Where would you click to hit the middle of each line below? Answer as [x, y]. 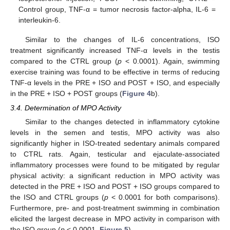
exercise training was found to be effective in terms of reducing [115, 72]
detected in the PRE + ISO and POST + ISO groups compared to [115, 187]
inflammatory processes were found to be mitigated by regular [115, 165]
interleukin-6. [40, 20]
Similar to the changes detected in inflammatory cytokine [122, 122]
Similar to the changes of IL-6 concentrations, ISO [122, 40]
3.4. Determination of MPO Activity [66, 108]
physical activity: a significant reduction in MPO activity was [115, 176]
